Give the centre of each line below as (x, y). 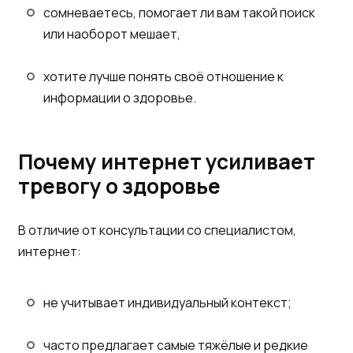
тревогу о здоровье (119, 186)
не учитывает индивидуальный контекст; (167, 302)
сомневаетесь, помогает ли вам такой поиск (179, 12)
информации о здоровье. (120, 98)
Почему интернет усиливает (167, 162)
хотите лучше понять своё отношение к (163, 77)
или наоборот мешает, (112, 33)
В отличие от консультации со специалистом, (157, 230)
